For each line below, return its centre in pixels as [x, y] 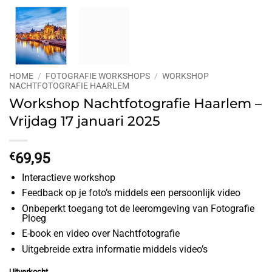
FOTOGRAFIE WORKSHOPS [98, 76]
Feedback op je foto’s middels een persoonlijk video [131, 193]
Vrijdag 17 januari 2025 [85, 121]
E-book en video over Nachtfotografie [100, 234]
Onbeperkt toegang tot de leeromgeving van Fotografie [138, 208]
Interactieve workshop [68, 177]
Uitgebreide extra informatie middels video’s [114, 250]
